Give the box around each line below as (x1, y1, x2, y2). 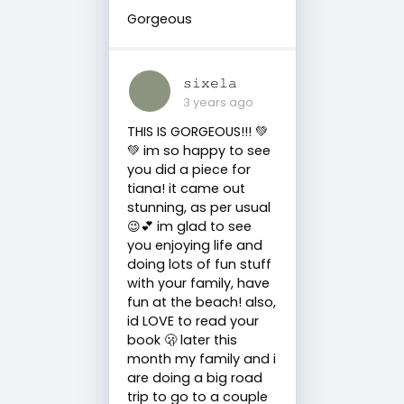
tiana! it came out (126, 179, 245, 197)
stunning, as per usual (126, 197, 271, 216)
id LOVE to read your (126, 311, 259, 330)
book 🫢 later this (126, 330, 237, 349)
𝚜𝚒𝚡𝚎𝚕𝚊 (182, 71, 237, 91)
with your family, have (126, 273, 270, 292)
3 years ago (182, 94, 253, 110)
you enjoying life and (126, 235, 262, 254)
